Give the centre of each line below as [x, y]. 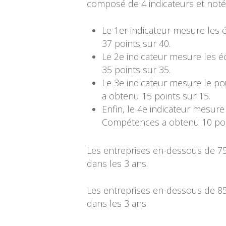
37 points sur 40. [136, 43]
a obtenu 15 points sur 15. [156, 96]
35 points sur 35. [136, 70]
